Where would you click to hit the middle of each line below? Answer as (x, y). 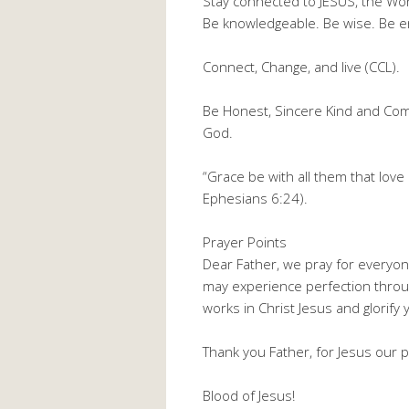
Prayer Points (245, 241)
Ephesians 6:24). (255, 198)
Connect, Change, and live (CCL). (301, 66)
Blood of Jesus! (249, 395)
